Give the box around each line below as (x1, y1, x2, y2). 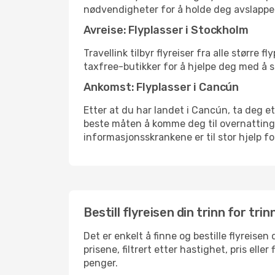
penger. (83, 257, 118, 269)
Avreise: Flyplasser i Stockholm (83, 23, 249, 37)
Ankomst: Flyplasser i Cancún (83, 80, 239, 94)
